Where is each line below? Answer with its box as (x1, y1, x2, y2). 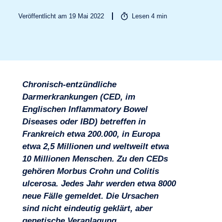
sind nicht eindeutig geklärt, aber (22, 204, 153, 213)
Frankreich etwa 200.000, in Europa (22, 129, 160, 139)
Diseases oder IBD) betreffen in (22, 117, 146, 126)
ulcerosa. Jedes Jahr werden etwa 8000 (22, 179, 176, 188)
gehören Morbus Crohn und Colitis (22, 166, 159, 176)
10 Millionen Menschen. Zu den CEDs (22, 154, 168, 164)
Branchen (18, 139, 50, 148)
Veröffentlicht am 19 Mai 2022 (18, 12, 105, 20)
